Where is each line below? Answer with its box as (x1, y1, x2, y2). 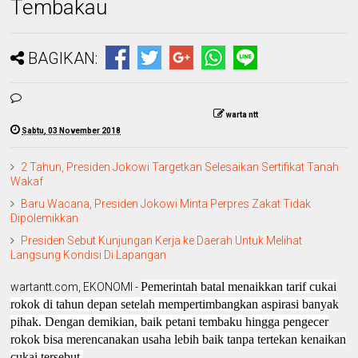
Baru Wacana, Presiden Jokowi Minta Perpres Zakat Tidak (21, 197, 312, 211)
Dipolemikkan (10, 212, 79, 225)
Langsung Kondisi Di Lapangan (10, 249, 167, 262)
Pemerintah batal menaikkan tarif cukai (141, 280, 337, 294)
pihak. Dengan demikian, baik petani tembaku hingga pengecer (10, 315, 329, 329)
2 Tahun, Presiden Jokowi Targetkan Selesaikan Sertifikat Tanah (21, 161, 340, 174)
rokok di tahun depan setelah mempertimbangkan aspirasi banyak (10, 297, 340, 312)
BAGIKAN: (28, 49, 98, 69)
